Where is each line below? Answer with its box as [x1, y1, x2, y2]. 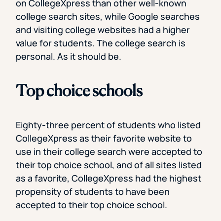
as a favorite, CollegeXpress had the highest [16, 172, 201, 184]
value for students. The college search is [16, 37, 185, 49]
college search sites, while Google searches [16, 10, 200, 23]
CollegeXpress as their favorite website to [16, 132, 192, 145]
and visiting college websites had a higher [16, 24, 190, 36]
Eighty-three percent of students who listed [16, 119, 201, 131]
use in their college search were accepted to [16, 146, 202, 158]
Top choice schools [16, 81, 143, 101]
